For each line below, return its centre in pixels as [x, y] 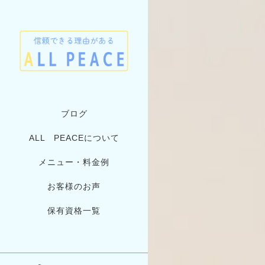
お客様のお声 [74, 187]
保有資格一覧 [74, 211]
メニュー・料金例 [74, 162]
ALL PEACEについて [74, 138]
